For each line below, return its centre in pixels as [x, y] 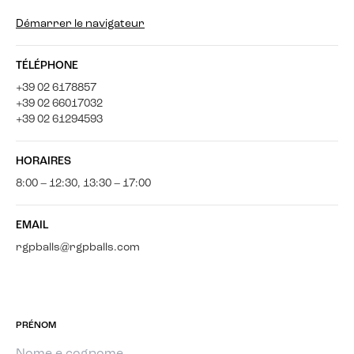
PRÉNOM [36, 326]
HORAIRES [43, 162]
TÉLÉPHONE [47, 66]
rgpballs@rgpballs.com [78, 248]
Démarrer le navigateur [80, 24]
